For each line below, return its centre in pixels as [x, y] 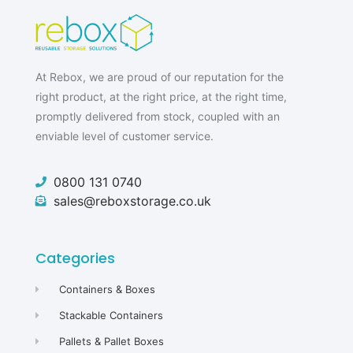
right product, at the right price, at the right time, [161, 96]
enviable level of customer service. [124, 136]
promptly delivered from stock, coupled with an [158, 116]
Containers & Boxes [108, 290]
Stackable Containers [111, 316]
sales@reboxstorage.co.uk [132, 201]
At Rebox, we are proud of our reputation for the [160, 76]
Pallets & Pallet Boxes [112, 342]
